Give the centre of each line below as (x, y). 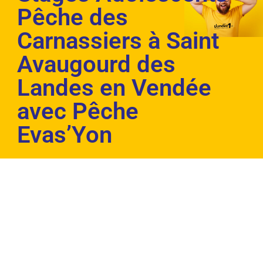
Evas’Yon (64, 135)
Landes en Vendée (114, 88)
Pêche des (72, 18)
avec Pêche (77, 112)
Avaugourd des (96, 65)
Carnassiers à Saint (118, 41)
